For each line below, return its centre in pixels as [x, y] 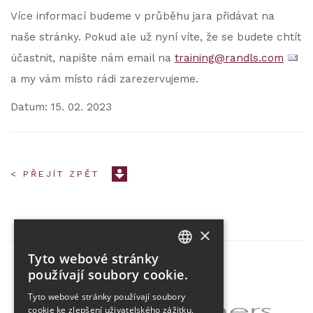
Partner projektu [156, 283]
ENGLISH [197, 286]
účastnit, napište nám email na [93, 58]
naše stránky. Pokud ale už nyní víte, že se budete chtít [156, 37]
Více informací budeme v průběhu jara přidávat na [143, 16]
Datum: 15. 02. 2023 [61, 107]
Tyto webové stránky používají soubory [107, 297]
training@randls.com [229, 58]
